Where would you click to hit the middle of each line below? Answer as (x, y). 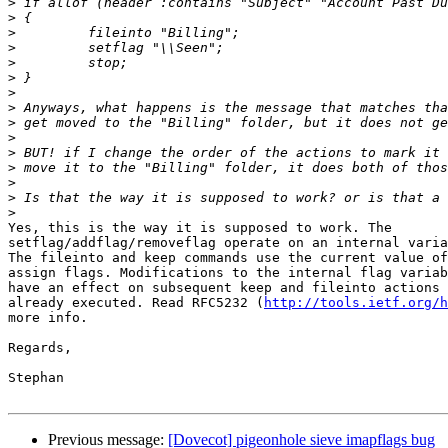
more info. (48, 318)
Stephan (36, 378)
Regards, (40, 348)
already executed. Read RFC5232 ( (136, 303)
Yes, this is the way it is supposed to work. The (200, 228)
